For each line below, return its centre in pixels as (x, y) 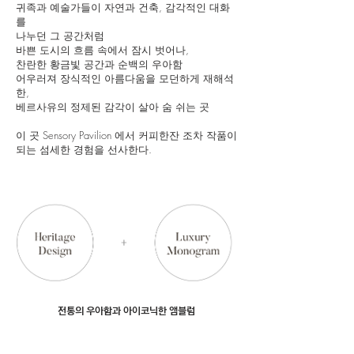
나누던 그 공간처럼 (60, 36)
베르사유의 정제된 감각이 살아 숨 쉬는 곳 (113, 107)
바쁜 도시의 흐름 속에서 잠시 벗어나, (102, 50)
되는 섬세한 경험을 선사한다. (84, 149)
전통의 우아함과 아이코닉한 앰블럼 (126, 310)
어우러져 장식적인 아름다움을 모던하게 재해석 (125, 78)
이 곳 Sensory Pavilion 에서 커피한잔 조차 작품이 (126, 135)
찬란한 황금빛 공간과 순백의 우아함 (99, 64)
